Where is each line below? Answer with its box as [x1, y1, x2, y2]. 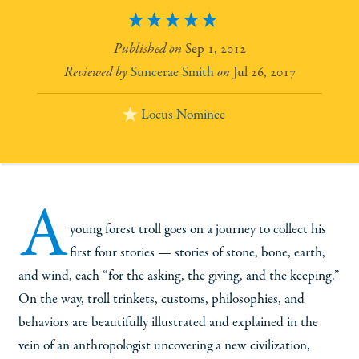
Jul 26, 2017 [232, 62, 296, 82]
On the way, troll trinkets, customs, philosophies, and [18, 289, 305, 309]
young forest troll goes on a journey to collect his [70, 220, 327, 240]
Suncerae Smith [130, 62, 214, 82]
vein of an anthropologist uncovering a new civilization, [18, 336, 310, 356]
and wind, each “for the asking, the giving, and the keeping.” [18, 266, 340, 286]
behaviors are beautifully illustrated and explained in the [18, 313, 318, 333]
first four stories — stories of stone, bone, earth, [70, 243, 326, 263]
